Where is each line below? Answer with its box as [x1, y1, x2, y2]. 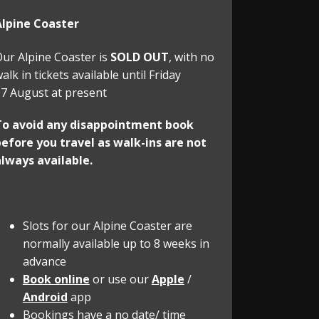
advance [22, 253, 69, 269]
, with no [168, 48, 214, 65]
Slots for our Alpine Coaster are [22, 217, 192, 234]
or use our [89, 271, 152, 287]
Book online [22, 271, 90, 287]
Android [22, 288, 68, 305]
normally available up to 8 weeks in [22, 235, 209, 251]
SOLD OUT [110, 48, 169, 65]
